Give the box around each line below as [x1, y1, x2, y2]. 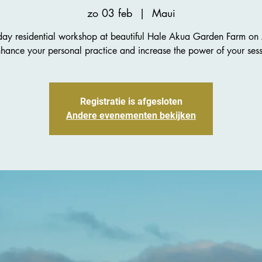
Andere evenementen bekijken [66, 110, 196, 121]
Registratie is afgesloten [80, 96, 182, 107]
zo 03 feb [87, 6, 132, 20]
